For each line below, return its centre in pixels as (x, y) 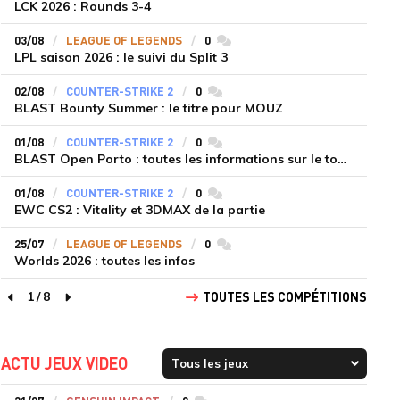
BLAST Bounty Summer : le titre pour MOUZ (148, 108)
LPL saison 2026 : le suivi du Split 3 (121, 57)
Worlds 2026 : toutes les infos (104, 261)
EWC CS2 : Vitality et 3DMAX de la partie (139, 210)
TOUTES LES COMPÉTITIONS (284, 296)
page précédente (63, 305)
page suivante (111, 305)
